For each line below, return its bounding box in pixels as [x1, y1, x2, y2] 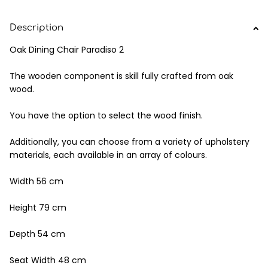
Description [10, 22, 63, 33]
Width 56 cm [10, 175, 63, 187]
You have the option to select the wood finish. [10, 109, 203, 121]
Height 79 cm [10, 201, 66, 214]
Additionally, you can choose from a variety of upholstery [10, 135, 249, 148]
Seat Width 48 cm [10, 254, 86, 266]
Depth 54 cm [10, 227, 65, 240]
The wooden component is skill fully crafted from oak [10, 69, 233, 82]
